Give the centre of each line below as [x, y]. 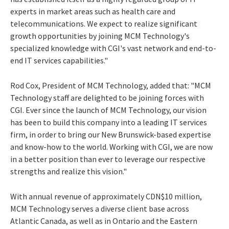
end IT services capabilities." [59, 60]
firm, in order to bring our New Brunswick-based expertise [111, 134]
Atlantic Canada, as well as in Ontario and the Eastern [104, 221]
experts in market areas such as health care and [93, 11]
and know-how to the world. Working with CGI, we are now [111, 146]
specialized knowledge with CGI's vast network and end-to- [113, 48]
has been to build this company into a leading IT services [109, 122]
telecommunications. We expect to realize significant [104, 23]
